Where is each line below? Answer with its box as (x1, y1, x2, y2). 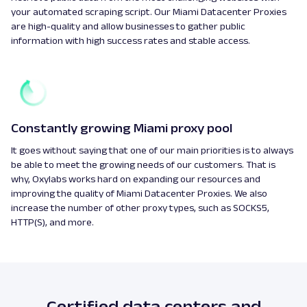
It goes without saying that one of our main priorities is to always (11, 145, 293, 156)
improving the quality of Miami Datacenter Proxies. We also (11, 188, 267, 199)
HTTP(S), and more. (11, 217, 96, 228)
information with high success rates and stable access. (11, 35, 250, 47)
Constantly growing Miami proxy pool (11, 121, 232, 136)
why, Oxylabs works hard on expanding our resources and (11, 173, 260, 185)
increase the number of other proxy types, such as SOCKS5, (11, 202, 269, 214)
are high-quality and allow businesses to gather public (11, 21, 245, 32)
